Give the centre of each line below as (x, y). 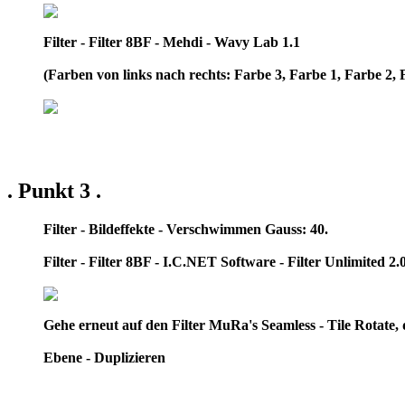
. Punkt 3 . (54, 190)
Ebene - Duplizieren (104, 357)
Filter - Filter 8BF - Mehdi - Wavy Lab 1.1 (172, 42)
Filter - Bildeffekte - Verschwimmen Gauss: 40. (186, 229)
